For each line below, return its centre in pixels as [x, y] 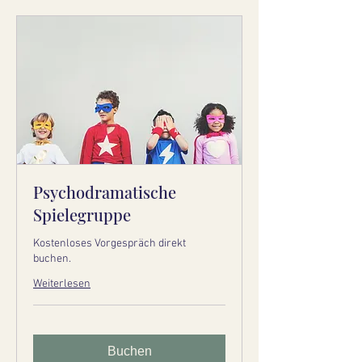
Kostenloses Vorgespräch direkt [109, 243]
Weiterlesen [62, 284]
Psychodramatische [105, 192]
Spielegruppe [82, 214]
